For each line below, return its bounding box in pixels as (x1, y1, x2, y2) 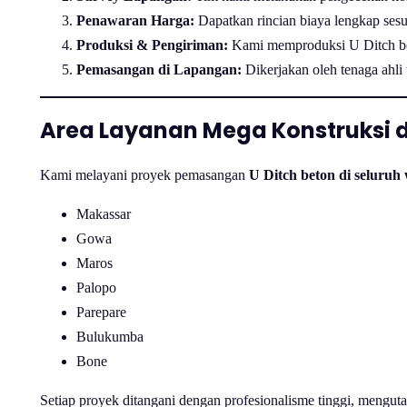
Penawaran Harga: (76, 13, 194, 29)
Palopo (76, 280, 116, 296)
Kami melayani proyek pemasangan (40, 167, 249, 184)
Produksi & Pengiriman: (76, 37, 228, 54)
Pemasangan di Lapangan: (76, 62, 242, 78)
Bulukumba (76, 329, 144, 345)
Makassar (76, 206, 131, 223)
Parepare (76, 304, 126, 321)
